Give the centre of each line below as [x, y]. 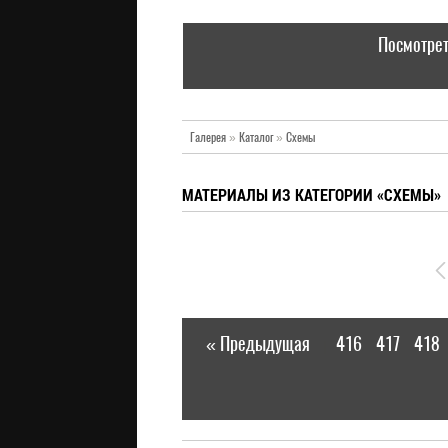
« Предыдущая [258, 343]
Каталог [256, 137]
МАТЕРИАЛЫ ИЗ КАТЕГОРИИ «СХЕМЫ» [311, 194]
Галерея [208, 137]
